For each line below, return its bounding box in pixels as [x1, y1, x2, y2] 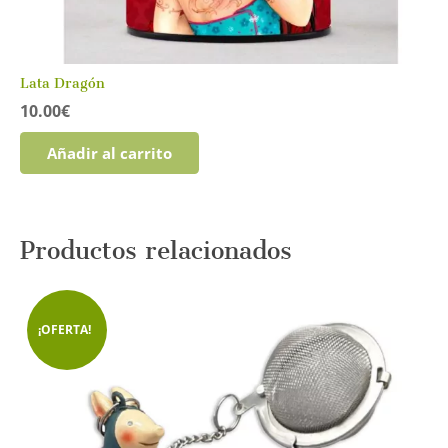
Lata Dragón [19, 74, 105, 92]
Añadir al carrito [46, 142, 172, 163]
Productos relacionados [19, 236, 292, 266]
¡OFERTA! [37, 321, 91, 339]
